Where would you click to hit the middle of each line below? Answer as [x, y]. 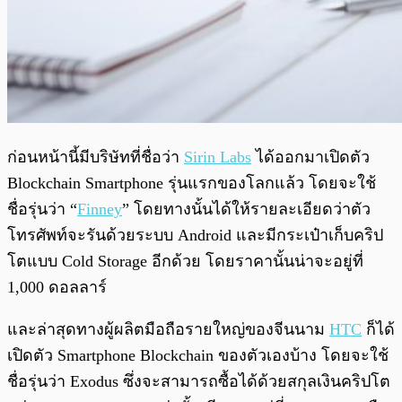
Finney [100, 209]
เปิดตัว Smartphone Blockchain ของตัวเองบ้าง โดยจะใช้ [198, 355]
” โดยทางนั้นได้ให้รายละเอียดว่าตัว [246, 209]
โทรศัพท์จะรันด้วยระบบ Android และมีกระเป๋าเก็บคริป [195, 235]
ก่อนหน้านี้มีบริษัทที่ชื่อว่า [96, 157]
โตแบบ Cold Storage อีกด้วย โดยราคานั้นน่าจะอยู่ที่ [185, 261]
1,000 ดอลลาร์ [57, 287]
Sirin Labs [218, 157]
